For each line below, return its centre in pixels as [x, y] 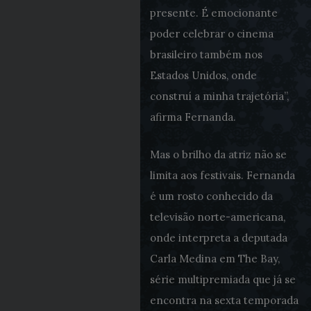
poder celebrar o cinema [211, 34]
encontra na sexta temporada [224, 300]
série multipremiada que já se [222, 279]
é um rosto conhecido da [211, 196]
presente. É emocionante [213, 13]
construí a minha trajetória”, [219, 96]
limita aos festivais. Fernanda [222, 175]
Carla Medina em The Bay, [215, 259]
